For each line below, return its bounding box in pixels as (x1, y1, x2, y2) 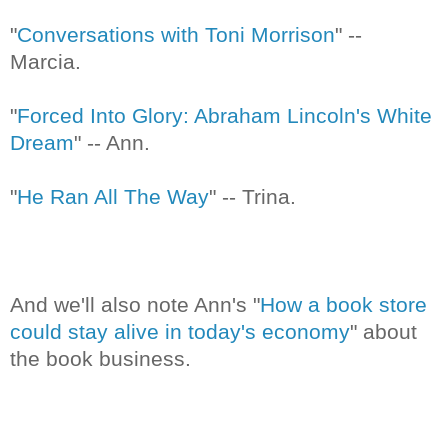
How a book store (260, 292, 427, 316)
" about (350, 319, 417, 343)
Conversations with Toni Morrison (17, 22, 335, 46)
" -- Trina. (209, 184, 296, 208)
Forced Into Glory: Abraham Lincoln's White (17, 103, 432, 127)
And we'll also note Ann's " (10, 292, 260, 316)
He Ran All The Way (17, 184, 209, 208)
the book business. (10, 346, 191, 370)
